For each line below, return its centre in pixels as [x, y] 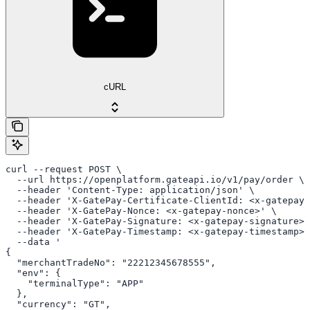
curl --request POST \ [64, 170]
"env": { [33, 273]
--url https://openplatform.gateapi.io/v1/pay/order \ [155, 180]
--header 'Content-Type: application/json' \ [130, 190]
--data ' [33, 242]
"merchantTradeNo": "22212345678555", [111, 263]
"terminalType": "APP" [75, 284]
